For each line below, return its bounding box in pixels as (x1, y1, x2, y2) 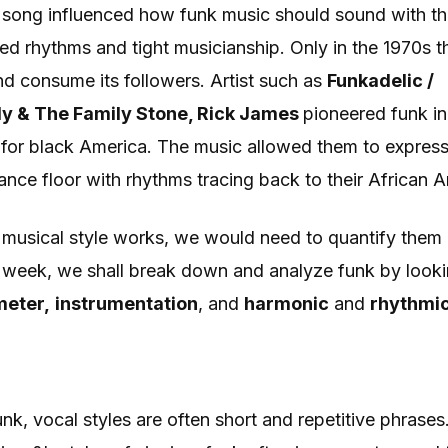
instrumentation (55, 293, 198, 314)
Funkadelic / (327, 70, 434, 91)
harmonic (244, 293, 329, 314)
